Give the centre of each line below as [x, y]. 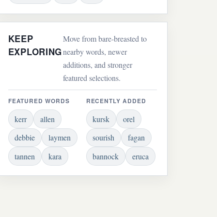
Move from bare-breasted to [105, 38]
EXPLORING [35, 51]
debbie [25, 138]
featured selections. [92, 77]
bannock [106, 156]
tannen [25, 156]
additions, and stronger [98, 64]
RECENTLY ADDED [116, 101]
